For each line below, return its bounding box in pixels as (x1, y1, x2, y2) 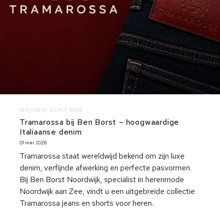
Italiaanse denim (20, 127, 82, 137)
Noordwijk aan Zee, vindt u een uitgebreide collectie (20, 186, 195, 197)
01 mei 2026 (20, 139, 47, 146)
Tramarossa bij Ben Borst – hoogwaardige (20, 117, 180, 128)
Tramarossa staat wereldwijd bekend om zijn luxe (20, 151, 185, 162)
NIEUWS (20, 106, 46, 114)
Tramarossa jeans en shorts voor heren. (20, 198, 153, 209)
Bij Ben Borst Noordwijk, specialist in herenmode (20, 174, 184, 185)
